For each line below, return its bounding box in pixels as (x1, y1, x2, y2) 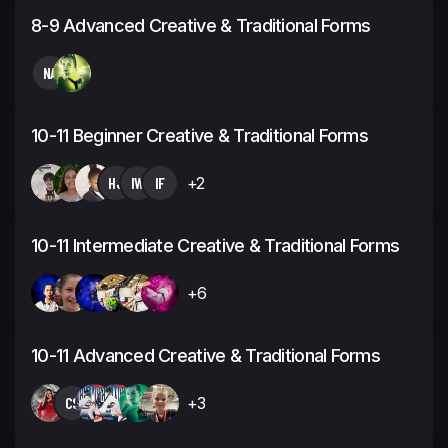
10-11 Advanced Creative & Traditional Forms (31, 344, 381, 366)
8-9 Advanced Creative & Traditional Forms (31, 14, 371, 36)
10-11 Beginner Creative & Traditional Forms (31, 124, 369, 146)
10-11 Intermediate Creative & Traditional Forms (31, 234, 400, 256)
